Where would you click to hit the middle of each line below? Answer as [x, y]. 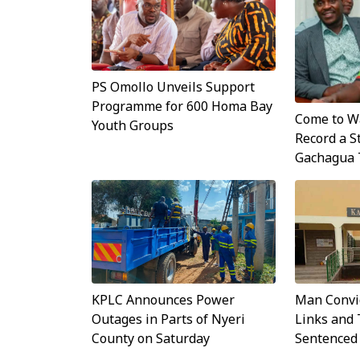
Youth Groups [133, 125]
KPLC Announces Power [163, 299]
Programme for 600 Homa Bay [182, 106]
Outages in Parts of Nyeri [168, 319]
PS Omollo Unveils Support [173, 86]
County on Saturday [151, 338]
